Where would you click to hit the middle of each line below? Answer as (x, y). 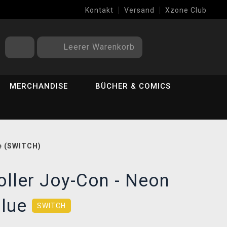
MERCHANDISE (39, 86)
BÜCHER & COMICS (133, 86)
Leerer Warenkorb (99, 47)
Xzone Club (186, 10)
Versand (139, 10)
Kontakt (99, 10)
